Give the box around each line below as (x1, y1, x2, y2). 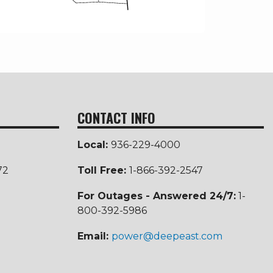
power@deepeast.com (112, 230, 222, 243)
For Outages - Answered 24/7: (77, 190, 236, 202)
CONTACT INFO (77, 108, 155, 128)
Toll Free (77, 165, 124, 177)
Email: (77, 230, 112, 243)
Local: (77, 139, 108, 151)
